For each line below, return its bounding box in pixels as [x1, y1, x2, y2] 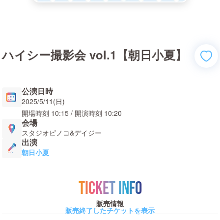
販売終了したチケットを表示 [65, 205, 155, 215]
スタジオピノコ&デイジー [22, 128, 102, 137]
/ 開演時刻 [69, 108, 102, 118]
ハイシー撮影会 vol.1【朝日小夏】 [2, 46, 187, 63]
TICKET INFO [78, 178, 142, 199]
